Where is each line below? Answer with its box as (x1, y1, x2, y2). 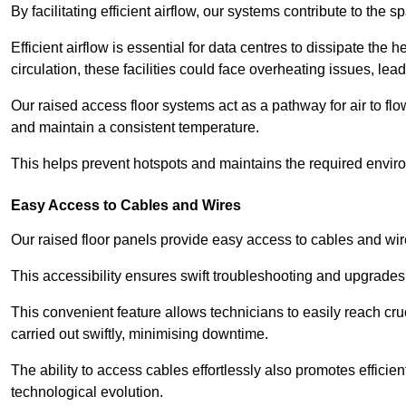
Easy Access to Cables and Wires (11, 198, 241, 214)
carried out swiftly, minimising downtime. (11, 326, 272, 343)
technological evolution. (11, 384, 163, 401)
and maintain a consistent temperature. (11, 120, 259, 136)
